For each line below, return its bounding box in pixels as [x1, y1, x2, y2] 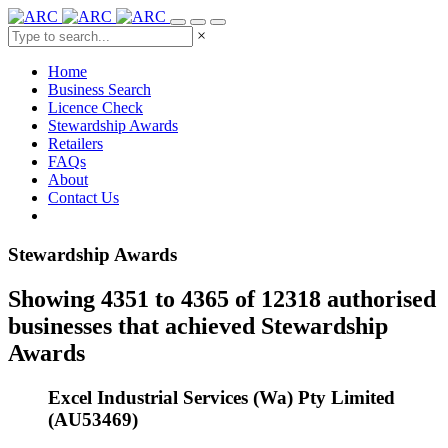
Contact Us [48, 189, 119, 206]
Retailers [48, 135, 103, 152]
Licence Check [48, 99, 143, 116]
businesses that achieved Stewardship [8, 312, 388, 339]
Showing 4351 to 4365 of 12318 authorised [8, 285, 436, 312]
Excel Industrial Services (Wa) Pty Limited [48, 386, 395, 408]
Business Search [48, 81, 151, 98]
